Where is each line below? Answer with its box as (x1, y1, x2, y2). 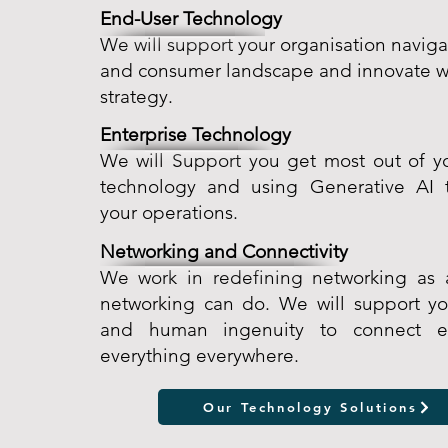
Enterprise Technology (99, 123, 291, 146)
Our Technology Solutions (203, 399, 418, 415)
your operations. (99, 201, 238, 224)
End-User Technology (99, 7, 282, 30)
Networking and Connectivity (99, 240, 348, 263)
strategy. (99, 85, 173, 108)
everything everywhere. (99, 344, 299, 367)
